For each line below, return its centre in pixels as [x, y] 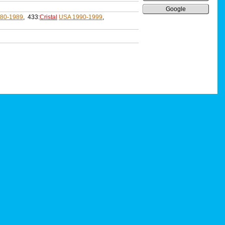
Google [176, 9]
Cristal [48, 17]
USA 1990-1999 [81, 17]
